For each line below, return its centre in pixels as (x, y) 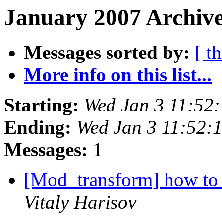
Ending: (38, 127)
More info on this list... (118, 75)
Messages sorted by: (107, 53)
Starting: (41, 105)
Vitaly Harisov (80, 202)
